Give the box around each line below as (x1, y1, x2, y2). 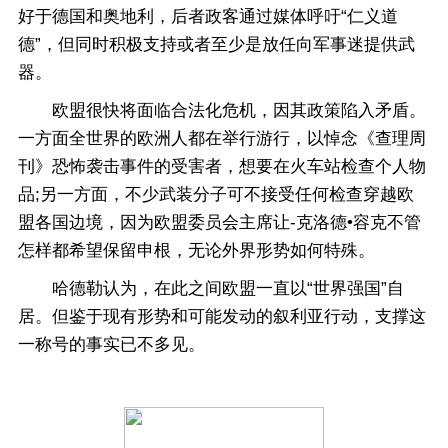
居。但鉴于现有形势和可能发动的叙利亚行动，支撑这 (18, 307, 426, 326)
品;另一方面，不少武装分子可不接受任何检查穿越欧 (18, 185, 414, 204)
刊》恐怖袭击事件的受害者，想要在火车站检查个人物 (18, 157, 426, 176)
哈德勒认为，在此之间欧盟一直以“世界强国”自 (18, 279, 404, 298)
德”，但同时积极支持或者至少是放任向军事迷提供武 (18, 35, 415, 54)
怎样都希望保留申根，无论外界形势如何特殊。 (18, 241, 375, 260)
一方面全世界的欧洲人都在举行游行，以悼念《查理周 (18, 129, 426, 148)
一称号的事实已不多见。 (18, 335, 205, 354)
